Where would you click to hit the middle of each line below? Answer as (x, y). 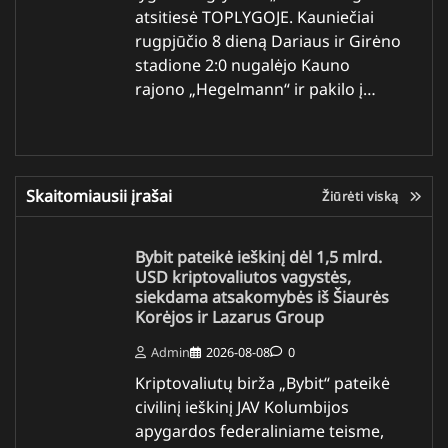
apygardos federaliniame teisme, (259, 430)
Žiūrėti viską (360, 195)
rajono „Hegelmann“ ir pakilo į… (255, 88)
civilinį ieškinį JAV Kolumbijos (242, 406)
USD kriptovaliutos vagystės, (243, 276)
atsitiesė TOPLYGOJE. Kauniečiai (254, 16)
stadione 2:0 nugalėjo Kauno (242, 64)
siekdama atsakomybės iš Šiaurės (262, 296)
